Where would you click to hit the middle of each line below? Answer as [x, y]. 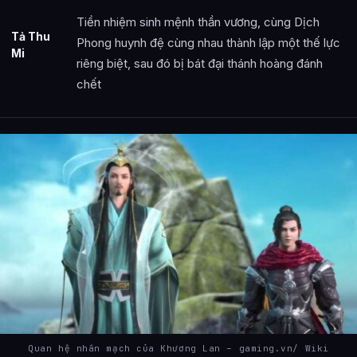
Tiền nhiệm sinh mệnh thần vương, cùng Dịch [198, 22]
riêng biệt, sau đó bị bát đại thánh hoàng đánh [200, 63]
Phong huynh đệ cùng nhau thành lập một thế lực [208, 42]
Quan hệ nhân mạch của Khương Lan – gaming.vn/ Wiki [178, 349]
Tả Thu [31, 36]
